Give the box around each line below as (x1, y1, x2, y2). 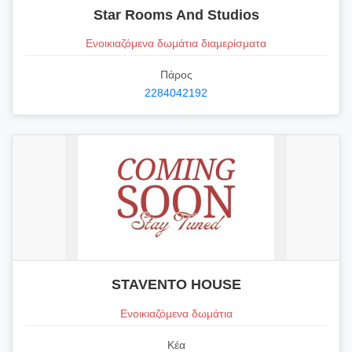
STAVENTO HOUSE (111, 277, 241, 293)
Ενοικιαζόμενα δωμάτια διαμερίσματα (86, 37, 266, 50)
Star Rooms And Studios (93, 6, 259, 23)
